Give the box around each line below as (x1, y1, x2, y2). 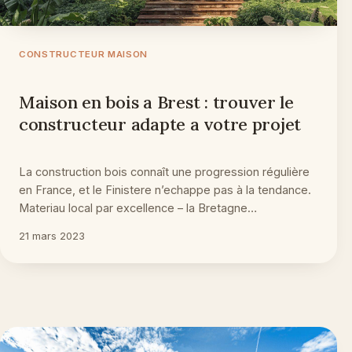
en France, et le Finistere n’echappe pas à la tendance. (19, 182, 311, 196)
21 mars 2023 (19, 229, 85, 242)
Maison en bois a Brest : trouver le (19, 90, 294, 113)
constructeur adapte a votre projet (19, 112, 302, 135)
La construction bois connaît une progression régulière (19, 164, 310, 178)
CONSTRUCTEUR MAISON (19, 48, 148, 60)
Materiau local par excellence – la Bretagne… (19, 200, 257, 214)
